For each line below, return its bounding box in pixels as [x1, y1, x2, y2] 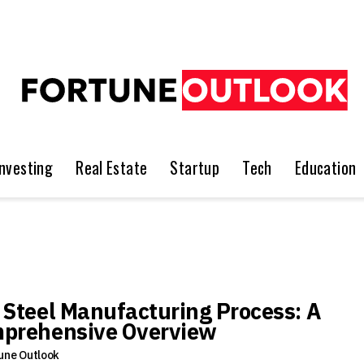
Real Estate [76, 156, 148, 180]
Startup [170, 156, 220, 180]
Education [294, 156, 357, 180]
